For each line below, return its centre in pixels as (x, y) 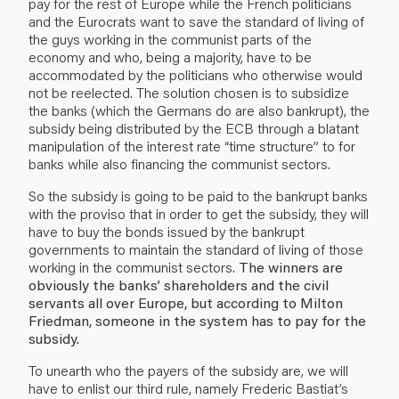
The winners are (291, 266)
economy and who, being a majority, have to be (170, 56)
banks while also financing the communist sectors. (179, 163)
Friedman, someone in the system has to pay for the (197, 320)
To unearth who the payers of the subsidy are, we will (188, 370)
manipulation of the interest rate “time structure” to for (192, 145)
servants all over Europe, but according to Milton (186, 302)
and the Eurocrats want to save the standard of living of (196, 20)
